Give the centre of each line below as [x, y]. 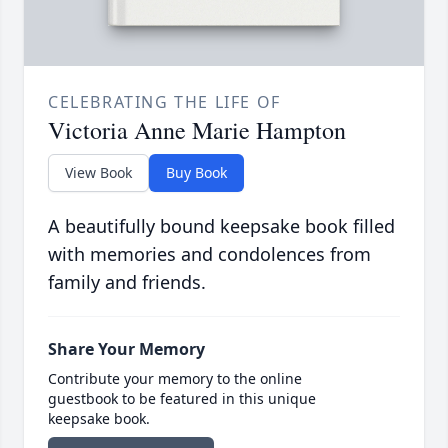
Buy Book [196, 173]
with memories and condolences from [209, 254]
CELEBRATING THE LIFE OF [164, 102]
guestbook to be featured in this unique [182, 399]
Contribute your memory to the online [175, 379]
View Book [98, 173]
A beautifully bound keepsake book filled [221, 226]
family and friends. [127, 282]
